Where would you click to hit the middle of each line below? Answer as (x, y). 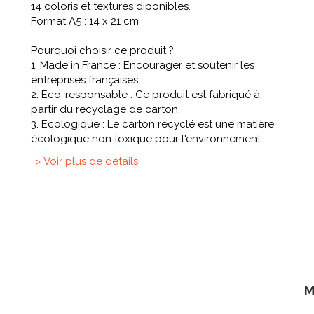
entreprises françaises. (86, 80)
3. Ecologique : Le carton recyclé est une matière (152, 124)
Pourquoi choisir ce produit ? (102, 51)
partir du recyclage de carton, (105, 110)
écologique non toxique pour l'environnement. (147, 139)
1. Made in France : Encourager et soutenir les (143, 66)
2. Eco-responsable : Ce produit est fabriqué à (145, 95)
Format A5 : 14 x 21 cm (85, 21)
